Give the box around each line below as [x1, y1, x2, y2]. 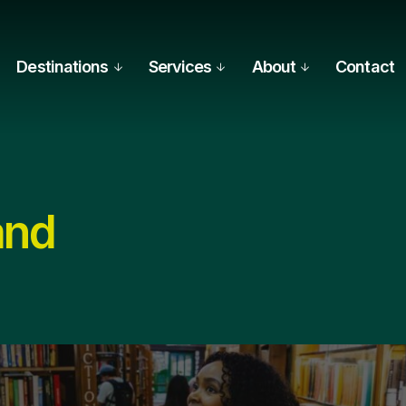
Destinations [16, 57, 109, 77]
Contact [335, 57, 394, 77]
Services [148, 57, 212, 77]
